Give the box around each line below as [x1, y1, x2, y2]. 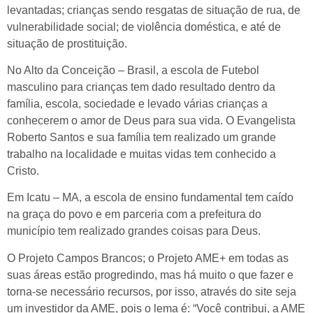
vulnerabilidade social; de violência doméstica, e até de [7, 20, 281, 33]
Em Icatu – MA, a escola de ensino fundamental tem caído [7, 191, 293, 204]
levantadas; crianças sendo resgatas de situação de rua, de [7, 3, 300, 16]
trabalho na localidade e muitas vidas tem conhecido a [7, 148, 276, 161]
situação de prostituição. [7, 37, 127, 50]
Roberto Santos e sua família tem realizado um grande [7, 131, 276, 144]
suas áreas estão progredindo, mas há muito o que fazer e [7, 268, 293, 281]
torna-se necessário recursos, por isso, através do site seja [7, 285, 296, 298]
